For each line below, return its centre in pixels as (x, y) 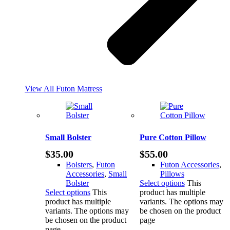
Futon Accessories (189, 164)
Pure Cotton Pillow (173, 137)
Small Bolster (68, 137)
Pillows (172, 174)
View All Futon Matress (63, 88)
